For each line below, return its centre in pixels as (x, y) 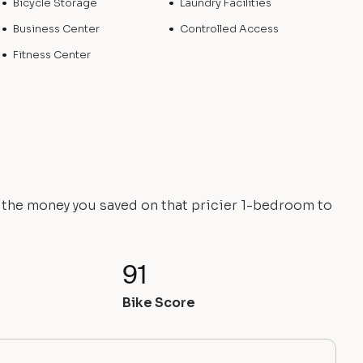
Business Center (57, 29)
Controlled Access (229, 29)
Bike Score (159, 303)
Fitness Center (52, 55)
